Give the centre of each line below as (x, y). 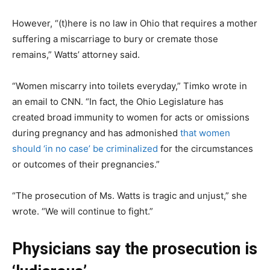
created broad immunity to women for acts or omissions (131, 117)
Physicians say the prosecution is (135, 249)
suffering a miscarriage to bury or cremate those (115, 39)
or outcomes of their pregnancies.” (86, 164)
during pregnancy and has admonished (96, 133)
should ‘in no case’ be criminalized (85, 148)
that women (205, 133)
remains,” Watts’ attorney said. (76, 54)
